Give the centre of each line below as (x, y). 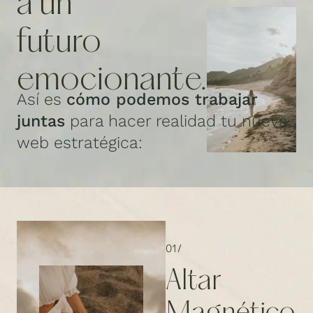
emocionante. (112, 81)
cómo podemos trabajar (162, 100)
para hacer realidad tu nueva (176, 121)
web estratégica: (80, 143)
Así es (42, 100)
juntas (41, 121)
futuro (59, 43)
